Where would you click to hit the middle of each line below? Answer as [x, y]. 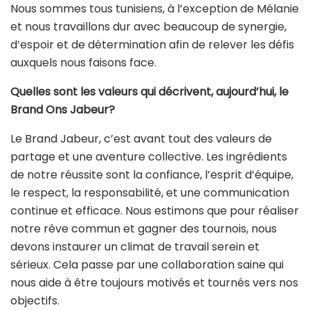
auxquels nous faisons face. [83, 63]
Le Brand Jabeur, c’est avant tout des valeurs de [141, 139]
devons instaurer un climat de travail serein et [135, 247]
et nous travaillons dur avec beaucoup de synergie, [148, 27]
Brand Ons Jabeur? [63, 110]
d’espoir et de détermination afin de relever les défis [152, 45]
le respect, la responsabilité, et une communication [150, 193]
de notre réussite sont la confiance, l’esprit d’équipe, [152, 175]
